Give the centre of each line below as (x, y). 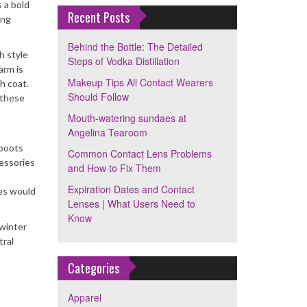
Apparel (84, 297)
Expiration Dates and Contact (131, 189)
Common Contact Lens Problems (139, 153)
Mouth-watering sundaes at (127, 118)
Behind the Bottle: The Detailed (135, 47)
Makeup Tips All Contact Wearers (140, 82)
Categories (93, 268)
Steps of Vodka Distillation (123, 61)
